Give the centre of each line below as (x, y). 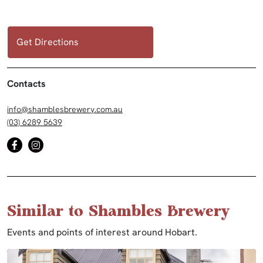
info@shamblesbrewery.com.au (65, 109)
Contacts (26, 84)
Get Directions (48, 42)
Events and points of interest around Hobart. (102, 232)
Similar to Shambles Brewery (118, 212)
